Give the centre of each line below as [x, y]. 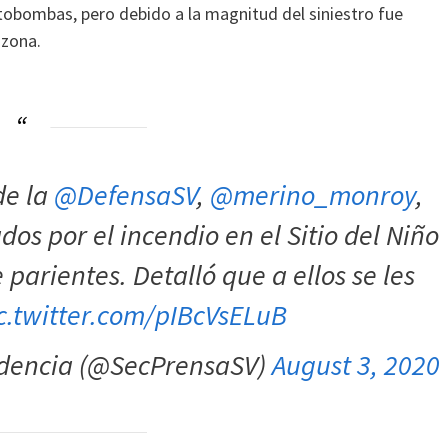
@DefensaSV [126, 194]
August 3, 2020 [356, 364]
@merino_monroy [313, 194]
